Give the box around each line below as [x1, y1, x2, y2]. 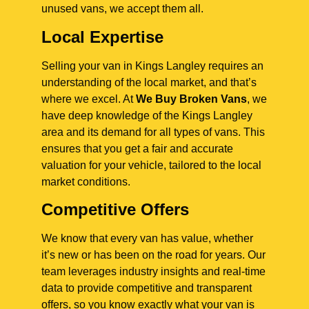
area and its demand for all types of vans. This [41, 126, 265, 138]
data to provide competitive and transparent [41, 281, 252, 294]
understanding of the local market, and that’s [41, 76, 257, 88]
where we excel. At [41, 92, 136, 105]
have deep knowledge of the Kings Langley [41, 109, 252, 121]
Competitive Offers [41, 199, 189, 219]
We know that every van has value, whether [41, 232, 253, 244]
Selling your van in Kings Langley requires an [41, 59, 263, 72]
